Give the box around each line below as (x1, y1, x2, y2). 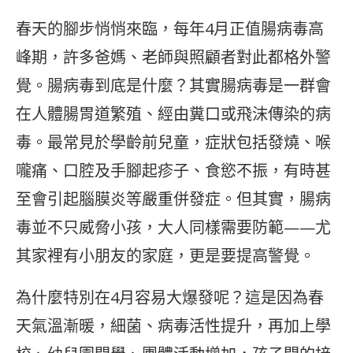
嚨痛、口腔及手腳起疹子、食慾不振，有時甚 (16, 160, 331, 182)
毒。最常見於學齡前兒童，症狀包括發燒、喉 (16, 132, 331, 154)
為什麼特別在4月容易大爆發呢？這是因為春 (16, 287, 324, 309)
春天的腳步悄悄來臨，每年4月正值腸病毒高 (16, 18, 324, 40)
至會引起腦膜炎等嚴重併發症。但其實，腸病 (16, 188, 331, 210)
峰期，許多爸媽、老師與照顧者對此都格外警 (16, 46, 331, 69)
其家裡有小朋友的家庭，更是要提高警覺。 (16, 245, 315, 267)
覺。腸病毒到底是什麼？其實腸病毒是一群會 (16, 75, 331, 97)
